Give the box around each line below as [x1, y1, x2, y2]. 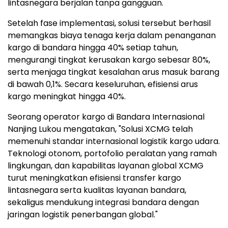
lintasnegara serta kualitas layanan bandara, [8, 184, 186, 196]
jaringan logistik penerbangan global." [8, 208, 158, 220]
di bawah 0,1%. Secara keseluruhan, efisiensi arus [8, 78, 198, 90]
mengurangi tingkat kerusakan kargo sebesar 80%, [8, 53, 210, 66]
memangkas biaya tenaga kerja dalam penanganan [8, 29, 216, 41]
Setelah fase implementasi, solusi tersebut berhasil [8, 17, 211, 29]
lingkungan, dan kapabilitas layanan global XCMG [8, 159, 204, 172]
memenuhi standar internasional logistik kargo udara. [8, 135, 220, 147]
